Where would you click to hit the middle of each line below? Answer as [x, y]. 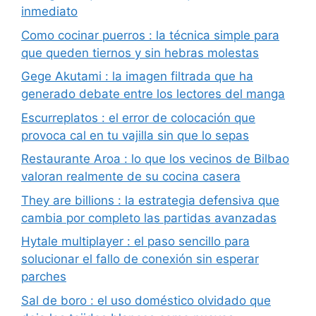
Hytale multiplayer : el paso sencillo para [135, 242]
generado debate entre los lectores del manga [153, 94]
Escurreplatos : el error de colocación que [138, 117]
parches [44, 277]
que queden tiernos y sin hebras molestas [140, 53]
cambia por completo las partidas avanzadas [149, 218]
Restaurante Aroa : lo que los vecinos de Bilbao [155, 159]
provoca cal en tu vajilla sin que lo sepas [135, 135]
